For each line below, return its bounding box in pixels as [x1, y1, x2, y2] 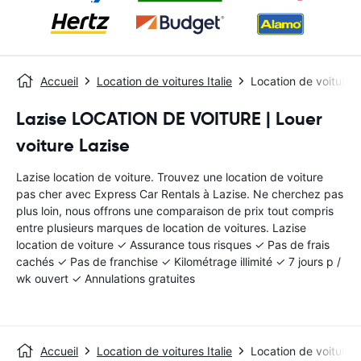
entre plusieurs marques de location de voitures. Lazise [16, 221, 306, 234]
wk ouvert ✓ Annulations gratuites [16, 272, 195, 285]
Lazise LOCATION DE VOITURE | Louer [16, 108, 322, 130]
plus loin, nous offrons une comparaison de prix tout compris [16, 204, 334, 218]
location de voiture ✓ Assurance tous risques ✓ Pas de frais [16, 238, 330, 251]
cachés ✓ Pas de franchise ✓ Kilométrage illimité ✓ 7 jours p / [16, 255, 341, 268]
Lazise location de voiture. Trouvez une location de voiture [16, 170, 323, 184]
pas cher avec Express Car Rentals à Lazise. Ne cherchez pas [16, 187, 343, 201]
